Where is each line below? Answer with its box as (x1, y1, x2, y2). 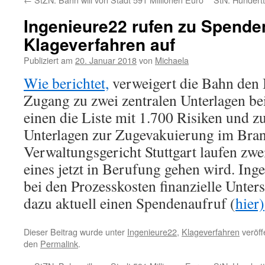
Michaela (155, 54, 189, 66)
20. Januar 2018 (75, 54, 137, 66)
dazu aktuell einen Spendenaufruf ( (24, 193, 235, 213)
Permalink (40, 237, 78, 250)
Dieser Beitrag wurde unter (24, 225, 127, 238)
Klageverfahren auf (24, 32, 175, 56)
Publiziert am (24, 54, 73, 66)
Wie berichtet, (24, 73, 109, 93)
